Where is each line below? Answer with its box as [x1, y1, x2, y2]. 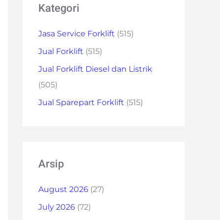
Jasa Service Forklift [38, 29, 115, 38]
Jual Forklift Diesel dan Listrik [38, 64, 152, 74]
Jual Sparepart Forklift [38, 98, 124, 107]
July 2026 [38, 202, 75, 212]
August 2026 [38, 185, 88, 194]
